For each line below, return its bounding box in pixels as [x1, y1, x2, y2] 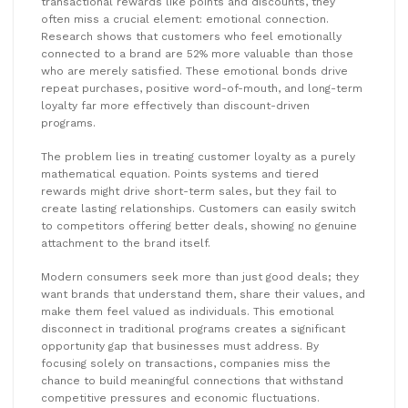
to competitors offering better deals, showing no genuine [41, 219, 357, 232]
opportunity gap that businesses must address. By [41, 339, 319, 352]
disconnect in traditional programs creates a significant [41, 321, 345, 335]
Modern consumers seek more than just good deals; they [41, 270, 359, 283]
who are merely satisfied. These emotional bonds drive [41, 64, 348, 77]
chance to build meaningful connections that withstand [41, 373, 343, 387]
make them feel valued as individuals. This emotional [41, 304, 334, 318]
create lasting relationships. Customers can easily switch [41, 201, 356, 215]
